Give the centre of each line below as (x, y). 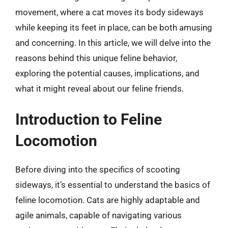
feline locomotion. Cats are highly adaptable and (108, 200)
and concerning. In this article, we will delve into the (113, 42)
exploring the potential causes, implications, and (107, 73)
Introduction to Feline (89, 119)
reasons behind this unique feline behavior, (96, 58)
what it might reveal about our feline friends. (99, 88)
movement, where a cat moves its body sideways (109, 12)
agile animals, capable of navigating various (98, 215)
